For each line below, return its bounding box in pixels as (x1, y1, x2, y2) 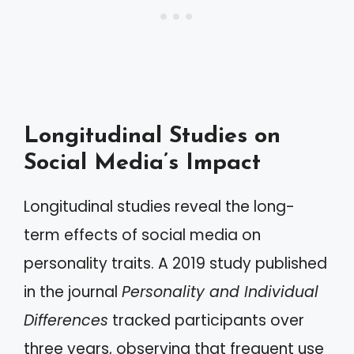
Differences (24, 310, 108, 331)
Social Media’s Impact (24, 152, 261, 175)
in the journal (24, 281, 122, 303)
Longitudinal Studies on (24, 125, 281, 148)
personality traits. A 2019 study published (24, 253, 327, 274)
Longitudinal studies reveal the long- (24, 196, 295, 217)
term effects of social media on (24, 224, 261, 246)
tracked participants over (108, 310, 304, 331)
